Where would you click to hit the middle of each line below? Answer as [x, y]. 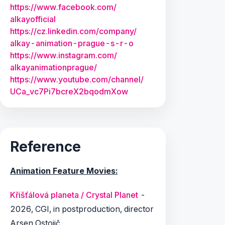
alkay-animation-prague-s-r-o [72, 43]
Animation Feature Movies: [64, 171]
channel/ [127, 79]
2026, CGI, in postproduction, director [82, 209]
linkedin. [64, 31]
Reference [45, 147]
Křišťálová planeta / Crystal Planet [74, 195]
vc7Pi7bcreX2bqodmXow [79, 91]
